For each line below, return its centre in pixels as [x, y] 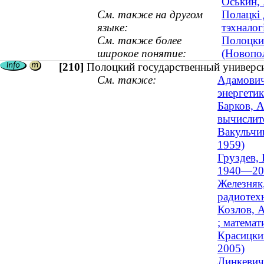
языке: [113, 28]
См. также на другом [150, 15]
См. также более [139, 41]
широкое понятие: [142, 54]
